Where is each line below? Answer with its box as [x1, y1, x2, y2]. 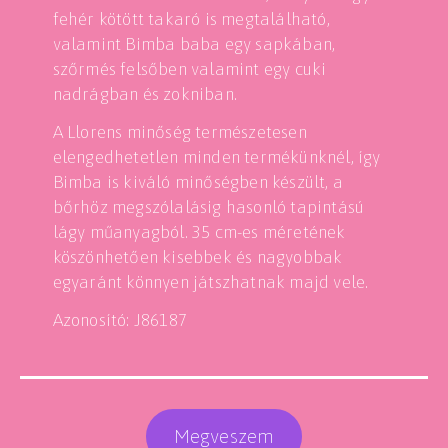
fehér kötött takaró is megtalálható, [52, 9, 330, 29]
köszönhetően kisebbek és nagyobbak [52, 247, 343, 267]
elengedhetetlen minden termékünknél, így [52, 147, 381, 167]
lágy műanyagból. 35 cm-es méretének [52, 222, 346, 242]
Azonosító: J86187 [52, 310, 188, 330]
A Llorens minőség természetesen [52, 122, 307, 142]
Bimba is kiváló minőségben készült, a [52, 172, 344, 192]
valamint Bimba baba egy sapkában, [52, 34, 336, 54]
